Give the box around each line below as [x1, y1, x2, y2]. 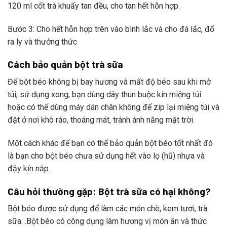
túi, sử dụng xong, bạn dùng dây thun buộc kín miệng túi [8, 90, 201, 100]
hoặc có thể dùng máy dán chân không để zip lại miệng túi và [8, 102, 219, 112]
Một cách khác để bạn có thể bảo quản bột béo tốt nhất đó [8, 138, 213, 148]
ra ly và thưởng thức [8, 36, 77, 47]
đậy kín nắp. [8, 163, 50, 173]
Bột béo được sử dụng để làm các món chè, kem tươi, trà [8, 204, 207, 214]
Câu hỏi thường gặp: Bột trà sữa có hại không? [8, 185, 211, 197]
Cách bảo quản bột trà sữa [8, 58, 123, 70]
